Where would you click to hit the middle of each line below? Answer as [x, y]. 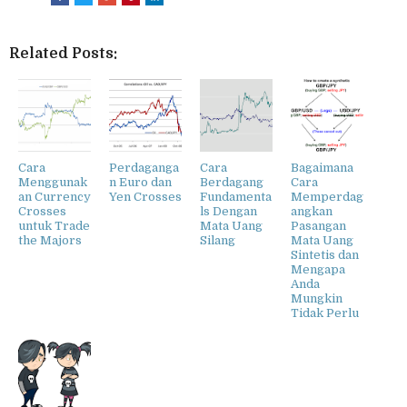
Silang [218, 241]
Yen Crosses [145, 197]
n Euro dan [140, 183]
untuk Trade [54, 226]
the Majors [50, 241]
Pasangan [318, 226]
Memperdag [327, 197]
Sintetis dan [325, 255]
